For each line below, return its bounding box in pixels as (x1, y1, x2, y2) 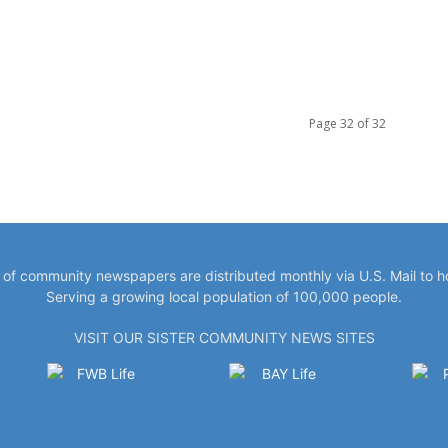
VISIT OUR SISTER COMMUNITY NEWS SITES (73, 329, 375, 346)
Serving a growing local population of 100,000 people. (46, 288, 402, 305)
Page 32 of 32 (309, 115, 386, 132)
